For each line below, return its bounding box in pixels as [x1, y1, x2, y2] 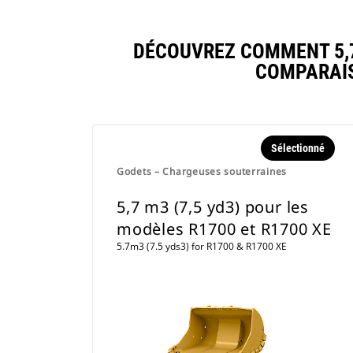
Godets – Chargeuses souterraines [117, 165, 288, 178]
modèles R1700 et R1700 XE [117, 218, 333, 240]
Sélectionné [270, 142, 325, 154]
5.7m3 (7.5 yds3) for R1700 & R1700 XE [117, 240, 287, 253]
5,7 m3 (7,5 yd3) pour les [117, 196, 310, 217]
